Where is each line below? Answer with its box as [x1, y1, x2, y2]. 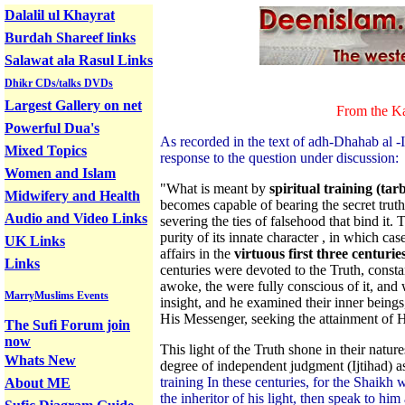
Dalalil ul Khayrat [5, 7, 115, 23]
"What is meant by [160, 181, 269, 196]
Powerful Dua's [5, 120, 99, 136]
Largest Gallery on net [5, 98, 142, 113]
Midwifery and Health [5, 188, 140, 203]
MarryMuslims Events [5, 289, 108, 302]
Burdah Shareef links [5, 30, 136, 45]
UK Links [5, 233, 65, 249]
